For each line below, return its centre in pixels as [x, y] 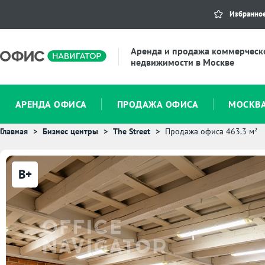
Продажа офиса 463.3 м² [211, 131]
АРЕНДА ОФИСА [51, 104]
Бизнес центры [70, 131]
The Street [132, 131]
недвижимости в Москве [182, 62]
